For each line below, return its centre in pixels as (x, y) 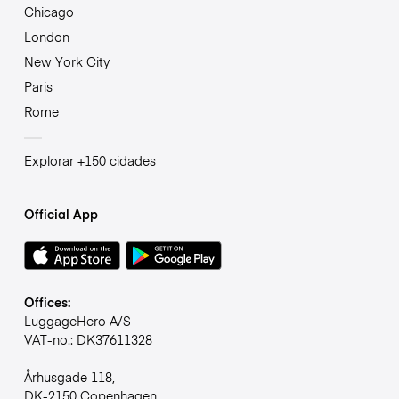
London (46, 37)
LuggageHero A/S (77, 321)
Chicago (49, 12)
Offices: (47, 302)
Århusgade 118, (69, 377)
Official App (61, 214)
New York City (66, 62)
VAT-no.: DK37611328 (88, 340)
